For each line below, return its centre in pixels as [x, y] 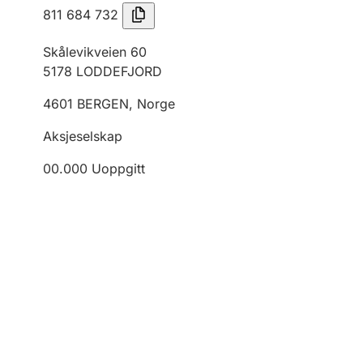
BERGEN [103, 104]
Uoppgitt [118, 169]
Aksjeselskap [83, 136]
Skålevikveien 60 [95, 52]
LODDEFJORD [119, 71]
